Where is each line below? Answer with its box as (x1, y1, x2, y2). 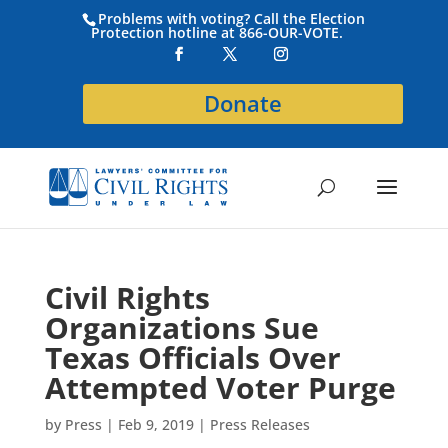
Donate (204, 87, 283, 119)
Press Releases (209, 415, 310, 434)
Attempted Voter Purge (44, 367, 396, 408)
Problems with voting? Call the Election (98, 8, 366, 28)
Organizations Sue (44, 307, 319, 348)
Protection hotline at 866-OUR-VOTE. (91, 22, 344, 42)
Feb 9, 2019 (117, 415, 194, 434)
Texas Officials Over (44, 337, 341, 378)
